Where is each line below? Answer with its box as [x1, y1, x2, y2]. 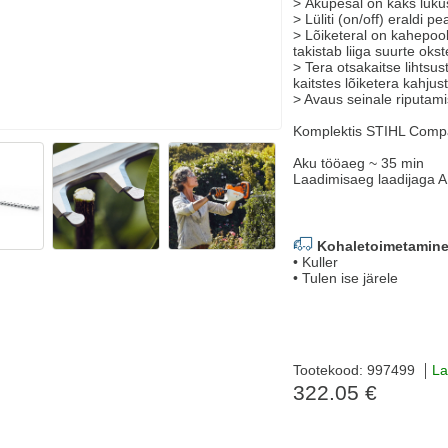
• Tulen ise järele [293, 271, 398, 286]
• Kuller [293, 255, 338, 270]
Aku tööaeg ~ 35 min [293, 156, 424, 171]
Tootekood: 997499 [293, 363, 415, 378]
